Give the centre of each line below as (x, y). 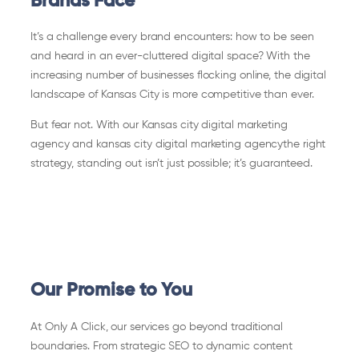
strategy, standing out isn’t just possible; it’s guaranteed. (171, 164)
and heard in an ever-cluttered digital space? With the (170, 56)
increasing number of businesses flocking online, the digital (178, 76)
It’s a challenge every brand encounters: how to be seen (172, 37)
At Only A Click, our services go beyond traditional (157, 327)
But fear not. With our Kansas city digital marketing (159, 125)
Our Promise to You (112, 291)
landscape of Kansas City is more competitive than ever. (172, 95)
